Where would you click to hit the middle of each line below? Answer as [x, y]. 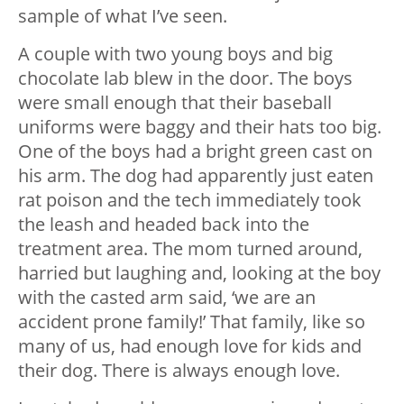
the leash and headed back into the [164, 225]
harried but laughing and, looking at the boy [199, 273]
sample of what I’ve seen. [123, 16]
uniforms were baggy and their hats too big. [200, 127]
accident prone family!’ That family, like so [192, 322]
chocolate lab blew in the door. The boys [185, 78]
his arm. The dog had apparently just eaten [196, 176]
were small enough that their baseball [175, 103]
